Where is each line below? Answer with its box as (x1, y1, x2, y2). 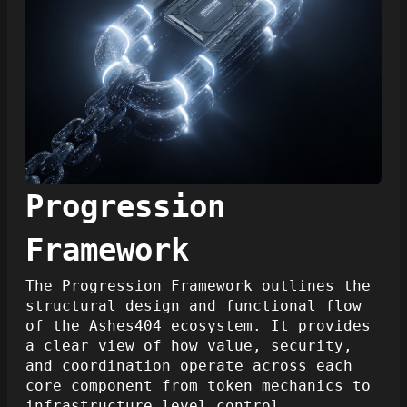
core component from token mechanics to (25, 376, 371, 394)
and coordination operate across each (25, 356, 352, 374)
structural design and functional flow (25, 296, 362, 314)
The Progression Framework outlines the (25, 276, 371, 294)
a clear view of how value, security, (25, 336, 352, 354)
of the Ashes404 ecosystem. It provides (25, 316, 371, 334)
